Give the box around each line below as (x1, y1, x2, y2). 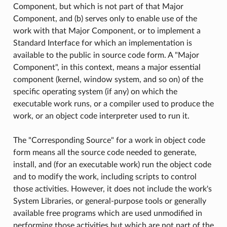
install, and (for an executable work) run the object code (13, 160, 211, 169)
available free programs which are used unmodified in (13, 209, 202, 217)
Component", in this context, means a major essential (13, 63, 201, 71)
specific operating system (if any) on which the (13, 87, 177, 96)
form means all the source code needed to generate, (13, 148, 197, 157)
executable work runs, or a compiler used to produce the (13, 99, 214, 108)
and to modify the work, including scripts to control (13, 172, 197, 181)
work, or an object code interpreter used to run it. (13, 111, 190, 120)
